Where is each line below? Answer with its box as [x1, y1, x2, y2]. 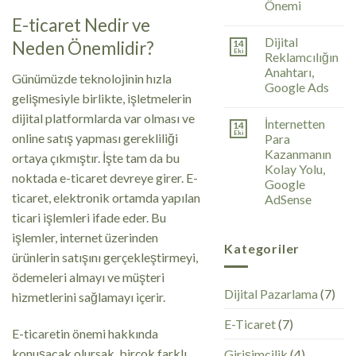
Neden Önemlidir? [12, 37, 154, 59]
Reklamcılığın [265, 49, 339, 65]
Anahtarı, [265, 64, 315, 80]
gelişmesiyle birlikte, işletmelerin [12, 90, 192, 106]
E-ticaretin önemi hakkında [12, 325, 158, 341]
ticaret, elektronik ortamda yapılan [12, 189, 200, 205]
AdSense [265, 192, 312, 207]
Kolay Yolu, [265, 161, 326, 177]
